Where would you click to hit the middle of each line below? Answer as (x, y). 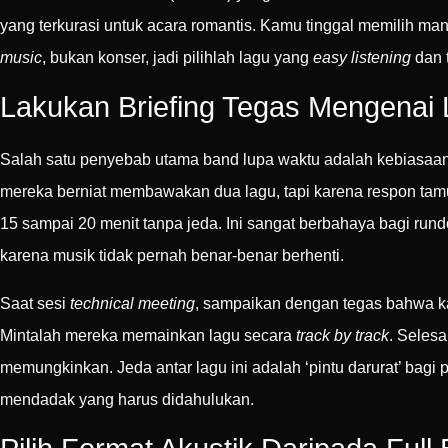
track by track (342, 335)
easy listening (362, 57)
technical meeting (132, 303)
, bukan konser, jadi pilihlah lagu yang (177, 57)
